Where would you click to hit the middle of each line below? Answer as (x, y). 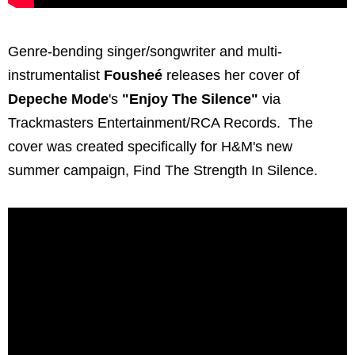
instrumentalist (56, 76)
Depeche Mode (58, 99)
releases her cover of (231, 76)
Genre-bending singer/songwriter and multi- (145, 52)
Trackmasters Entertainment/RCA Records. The (160, 123)
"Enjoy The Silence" (190, 99)
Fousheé (133, 76)
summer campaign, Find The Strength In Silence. (163, 171)
